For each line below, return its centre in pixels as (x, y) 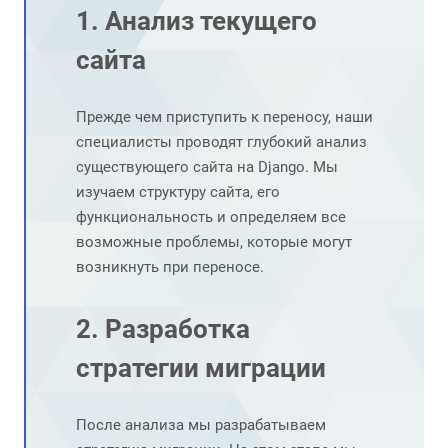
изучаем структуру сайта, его (178, 192)
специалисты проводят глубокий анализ (221, 142)
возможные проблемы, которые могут (214, 242)
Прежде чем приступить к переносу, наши (224, 117)
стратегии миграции (201, 368)
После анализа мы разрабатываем (201, 425)
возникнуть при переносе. (170, 267)
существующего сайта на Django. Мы (207, 167)
